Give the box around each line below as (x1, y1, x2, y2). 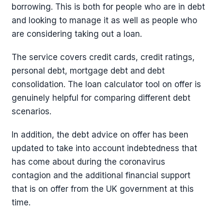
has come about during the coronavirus (12, 157, 165, 167)
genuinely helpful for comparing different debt (12, 93, 190, 103)
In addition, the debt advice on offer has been (12, 130, 188, 140)
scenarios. (12, 107, 51, 117)
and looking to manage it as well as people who (12, 15, 197, 26)
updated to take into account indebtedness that (12, 143, 197, 154)
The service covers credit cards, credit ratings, (12, 52, 195, 62)
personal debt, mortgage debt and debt (12, 66, 165, 76)
